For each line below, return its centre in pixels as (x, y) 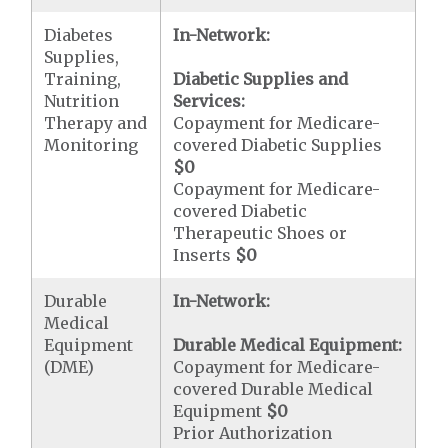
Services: (209, 101)
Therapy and (96, 123)
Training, (83, 79)
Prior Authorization (253, 433)
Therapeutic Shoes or (260, 233)
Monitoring (91, 145)
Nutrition (82, 101)
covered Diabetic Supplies (278, 145)
